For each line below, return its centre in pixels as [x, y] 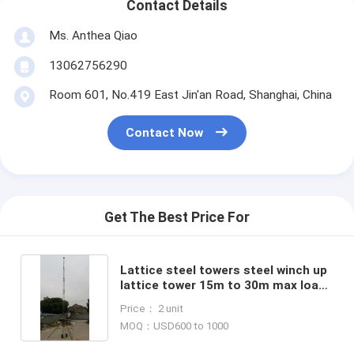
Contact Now [165, 133]
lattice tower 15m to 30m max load [223, 285]
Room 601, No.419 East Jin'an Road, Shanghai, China [190, 94]
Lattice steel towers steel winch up [224, 270]
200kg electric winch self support [218, 300]
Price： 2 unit [152, 308]
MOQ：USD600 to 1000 [175, 326]
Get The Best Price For [177, 218]
